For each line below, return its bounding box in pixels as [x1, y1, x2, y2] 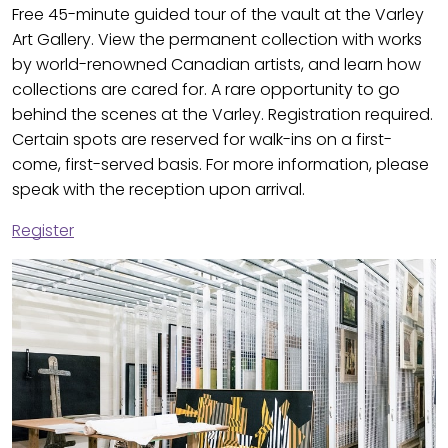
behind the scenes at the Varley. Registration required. [12, 103, 433, 127]
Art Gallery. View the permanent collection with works [12, 28, 422, 52]
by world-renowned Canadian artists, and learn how [12, 53, 421, 77]
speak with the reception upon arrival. [12, 178, 305, 202]
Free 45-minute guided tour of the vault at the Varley [12, 3, 424, 27]
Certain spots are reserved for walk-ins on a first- [12, 128, 392, 152]
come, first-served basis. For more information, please [12, 153, 429, 177]
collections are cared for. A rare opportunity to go [12, 78, 400, 102]
